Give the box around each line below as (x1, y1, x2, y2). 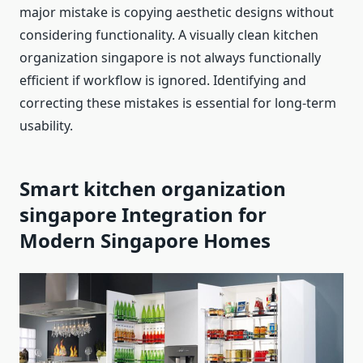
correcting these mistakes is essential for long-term (19, 94, 336, 113)
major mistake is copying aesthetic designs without (19, 3, 334, 22)
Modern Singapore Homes (19, 227, 271, 254)
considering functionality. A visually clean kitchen (19, 26, 318, 45)
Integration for (122, 201, 267, 228)
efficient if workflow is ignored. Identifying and (19, 71, 306, 90)
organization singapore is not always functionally (19, 49, 321, 67)
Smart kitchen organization (19, 175, 286, 203)
